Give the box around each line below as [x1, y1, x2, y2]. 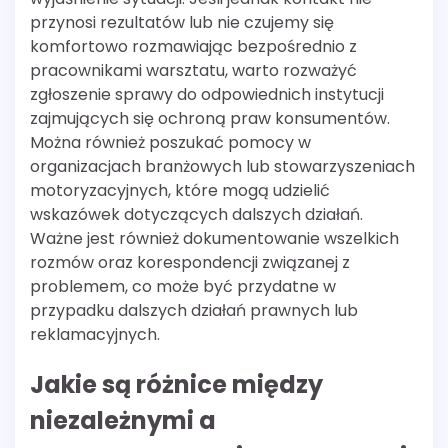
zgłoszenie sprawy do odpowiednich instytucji [30, 83, 384, 107]
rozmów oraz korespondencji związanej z [30, 251, 350, 275]
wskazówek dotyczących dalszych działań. [30, 203, 363, 227]
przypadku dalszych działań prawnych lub [30, 299, 358, 323]
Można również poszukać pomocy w [30, 131, 311, 155]
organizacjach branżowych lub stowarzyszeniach [30, 155, 415, 179]
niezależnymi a [30, 404, 216, 438]
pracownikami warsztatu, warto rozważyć [30, 59, 357, 83]
